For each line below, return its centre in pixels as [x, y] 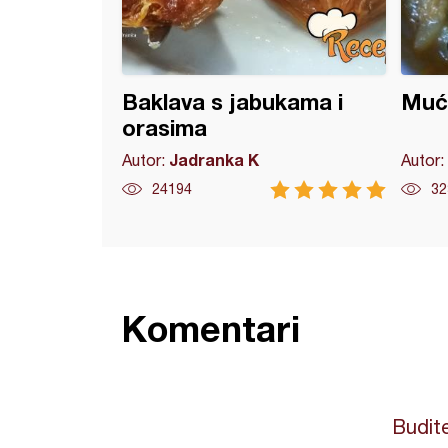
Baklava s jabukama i [232, 102]
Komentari [211, 328]
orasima [164, 128]
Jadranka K [214, 159]
